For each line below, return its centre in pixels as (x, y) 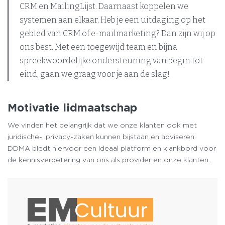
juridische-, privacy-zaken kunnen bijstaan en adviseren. (102, 137)
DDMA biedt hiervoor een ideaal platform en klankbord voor (112, 148)
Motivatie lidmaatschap (72, 107)
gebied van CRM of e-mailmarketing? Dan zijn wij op (118, 33)
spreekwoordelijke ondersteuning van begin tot (111, 61)
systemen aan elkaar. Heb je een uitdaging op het (113, 20)
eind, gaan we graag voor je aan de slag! (95, 74)
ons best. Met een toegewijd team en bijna (98, 47)
